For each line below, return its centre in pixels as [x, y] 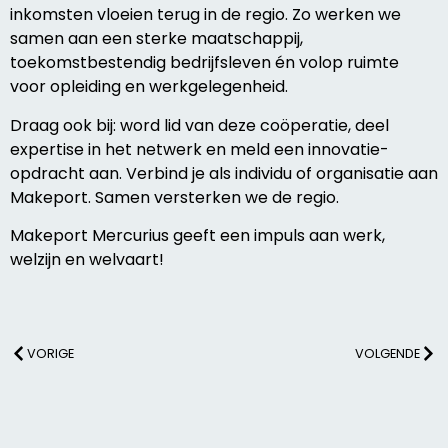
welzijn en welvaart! [87, 260]
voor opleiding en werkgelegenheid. [149, 87]
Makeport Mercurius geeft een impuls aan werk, [197, 236]
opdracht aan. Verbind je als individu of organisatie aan [224, 173]
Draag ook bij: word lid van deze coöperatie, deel [199, 125]
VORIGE [50, 353]
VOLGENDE [387, 353]
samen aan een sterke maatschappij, [156, 39]
